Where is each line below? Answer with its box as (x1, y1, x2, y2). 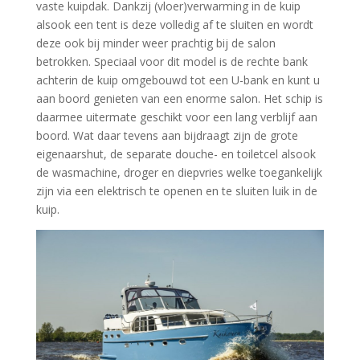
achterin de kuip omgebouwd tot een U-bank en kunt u (35, 72, 320, 88)
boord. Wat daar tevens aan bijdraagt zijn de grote (35, 127, 298, 143)
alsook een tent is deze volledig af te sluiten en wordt (35, 16, 313, 32)
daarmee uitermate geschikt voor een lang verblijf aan (35, 108, 317, 125)
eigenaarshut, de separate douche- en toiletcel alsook (35, 145, 316, 162)
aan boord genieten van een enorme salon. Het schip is (35, 90, 323, 106)
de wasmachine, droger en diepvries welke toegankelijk (35, 164, 322, 180)
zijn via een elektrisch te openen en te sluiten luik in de (35, 182, 317, 198)
